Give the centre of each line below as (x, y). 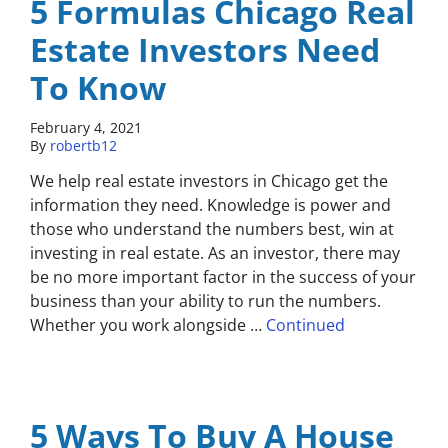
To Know (98, 88)
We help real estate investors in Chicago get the (209, 181)
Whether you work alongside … (148, 325)
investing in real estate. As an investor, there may (215, 253)
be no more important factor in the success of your (223, 277)
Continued (305, 325)
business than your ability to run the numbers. (205, 301)
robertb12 (83, 146)
